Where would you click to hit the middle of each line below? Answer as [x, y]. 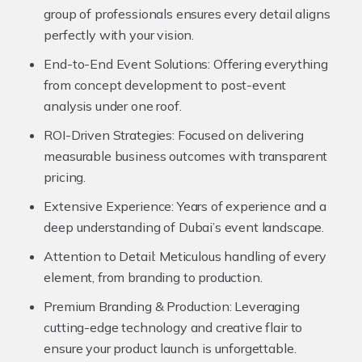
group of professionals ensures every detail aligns [187, 13]
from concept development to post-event [165, 84]
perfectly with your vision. [119, 34]
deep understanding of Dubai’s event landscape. [184, 227]
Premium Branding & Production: [138, 306]
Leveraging [265, 306]
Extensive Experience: [109, 206]
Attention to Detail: [100, 256]
